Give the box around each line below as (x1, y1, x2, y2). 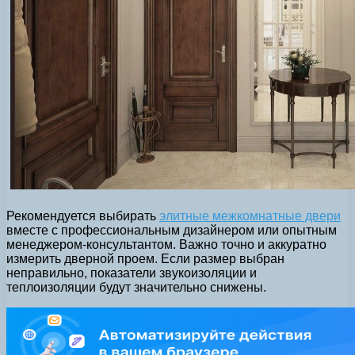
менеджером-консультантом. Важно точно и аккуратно (6, 238, 326, 252)
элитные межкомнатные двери (159, 209, 341, 223)
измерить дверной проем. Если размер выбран (6, 252, 284, 266)
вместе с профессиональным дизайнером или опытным (6, 223, 337, 238)
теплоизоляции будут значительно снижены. (6, 281, 266, 295)
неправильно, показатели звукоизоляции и (6, 266, 257, 281)
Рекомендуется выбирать (6, 209, 159, 223)
